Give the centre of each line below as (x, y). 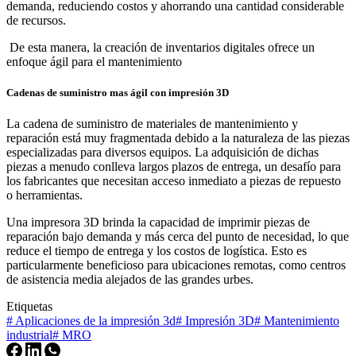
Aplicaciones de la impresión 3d (94, 321)
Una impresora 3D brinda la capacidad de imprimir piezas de (158, 222)
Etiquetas (29, 307)
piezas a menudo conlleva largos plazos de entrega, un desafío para (174, 167)
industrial (29, 335)
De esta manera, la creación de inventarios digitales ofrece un (162, 47)
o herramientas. (46, 195)
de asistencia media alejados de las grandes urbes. (130, 280)
